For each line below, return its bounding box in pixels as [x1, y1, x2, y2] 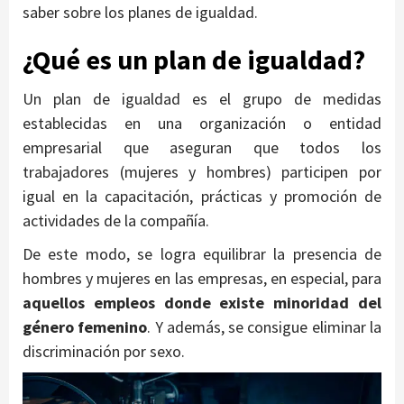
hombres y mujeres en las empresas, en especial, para [23, 268, 381, 289]
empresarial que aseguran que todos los [23, 137, 381, 159]
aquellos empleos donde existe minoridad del [23, 292, 381, 314]
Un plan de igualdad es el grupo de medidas [23, 88, 381, 110]
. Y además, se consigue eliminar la [147, 317, 382, 338]
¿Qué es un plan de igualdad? [23, 42, 365, 78]
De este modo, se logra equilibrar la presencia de [23, 243, 381, 265]
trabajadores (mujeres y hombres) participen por [23, 161, 381, 183]
